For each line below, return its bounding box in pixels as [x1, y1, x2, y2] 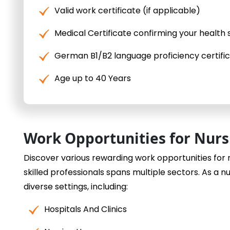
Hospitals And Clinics [44, 203, 127, 216]
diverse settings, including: [24, 181, 128, 193]
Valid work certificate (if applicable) [54, 5, 200, 17]
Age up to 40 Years [54, 72, 131, 85]
